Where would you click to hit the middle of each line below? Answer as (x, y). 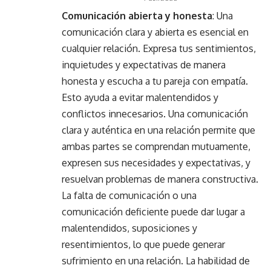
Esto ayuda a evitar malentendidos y (140, 97)
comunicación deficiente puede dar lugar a (153, 211)
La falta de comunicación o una (129, 195)
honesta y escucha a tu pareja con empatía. (155, 81)
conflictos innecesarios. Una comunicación (155, 113)
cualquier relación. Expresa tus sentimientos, (159, 48)
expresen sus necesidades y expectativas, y (156, 162)
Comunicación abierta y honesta (137, 15)
